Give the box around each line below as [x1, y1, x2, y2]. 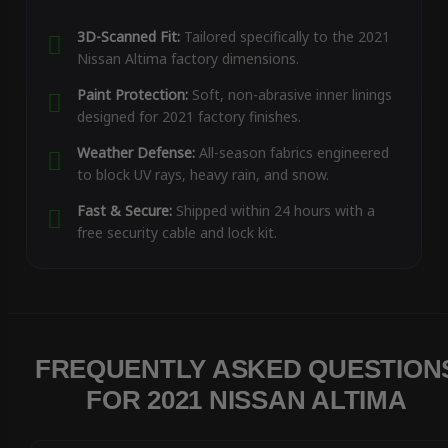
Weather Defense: [76, 143, 195, 163]
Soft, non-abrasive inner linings [187, 85, 392, 105]
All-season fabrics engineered [194, 143, 389, 163]
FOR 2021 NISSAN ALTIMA [86, 385, 407, 416]
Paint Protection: [76, 85, 188, 105]
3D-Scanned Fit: [76, 27, 180, 47]
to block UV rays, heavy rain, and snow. [76, 165, 329, 185]
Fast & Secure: [76, 201, 172, 221]
